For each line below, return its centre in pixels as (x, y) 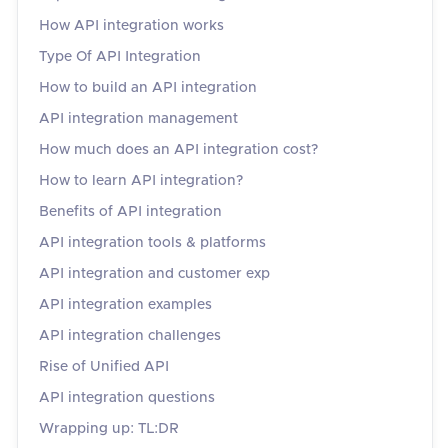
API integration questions (127, 398)
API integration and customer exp (154, 274)
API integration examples (125, 305)
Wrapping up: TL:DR (109, 429)
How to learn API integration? (141, 181)
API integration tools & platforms (152, 243)
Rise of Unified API (104, 367)
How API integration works (131, 26)
